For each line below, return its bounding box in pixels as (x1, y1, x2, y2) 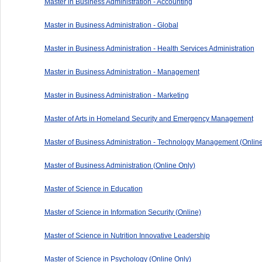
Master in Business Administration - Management (44, 67, 199, 76)
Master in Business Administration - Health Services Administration (44, 44, 254, 53)
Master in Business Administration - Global (44, 20, 178, 29)
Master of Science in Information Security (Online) (44, 208, 201, 216)
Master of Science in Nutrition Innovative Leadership (44, 231, 210, 240)
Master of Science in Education (44, 184, 143, 193)
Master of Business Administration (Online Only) (44, 161, 195, 170)
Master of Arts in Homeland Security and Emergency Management (44, 114, 253, 123)
